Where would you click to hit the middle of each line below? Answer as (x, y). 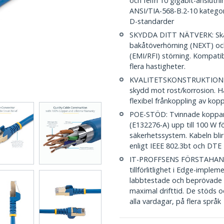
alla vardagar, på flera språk (175, 201)
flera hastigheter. (157, 66)
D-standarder (152, 21)
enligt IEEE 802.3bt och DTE (175, 146)
